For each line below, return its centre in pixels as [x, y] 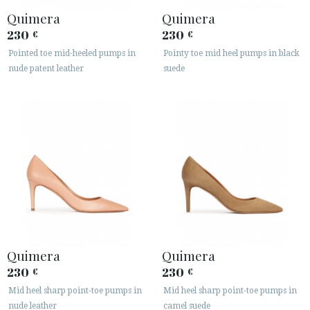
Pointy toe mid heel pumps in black [231, 54]
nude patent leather [46, 69]
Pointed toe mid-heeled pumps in [72, 54]
